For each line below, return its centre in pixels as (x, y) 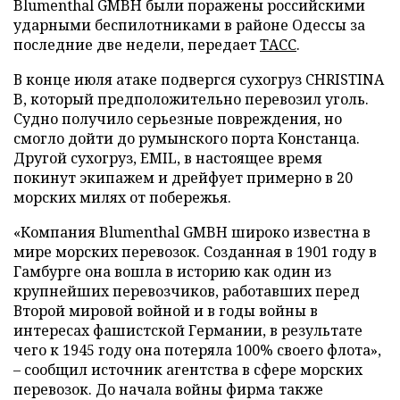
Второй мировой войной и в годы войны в (166, 310)
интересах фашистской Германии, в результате (188, 330)
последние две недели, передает (137, 44)
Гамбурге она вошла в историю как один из (172, 271)
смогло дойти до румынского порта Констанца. (187, 138)
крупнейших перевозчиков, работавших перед (187, 291)
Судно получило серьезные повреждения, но (178, 118)
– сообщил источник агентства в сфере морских (188, 369)
